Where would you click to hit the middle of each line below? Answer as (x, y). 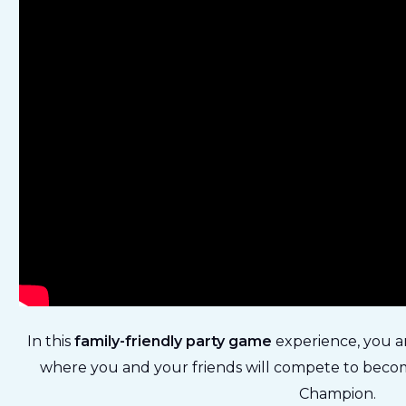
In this (50, 342)
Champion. (337, 394)
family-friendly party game (174, 342)
